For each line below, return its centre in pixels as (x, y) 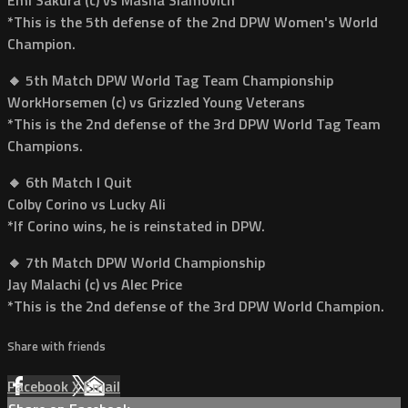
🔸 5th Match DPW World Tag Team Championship (170, 80)
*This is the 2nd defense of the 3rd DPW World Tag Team (194, 123)
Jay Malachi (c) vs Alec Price (95, 284)
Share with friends (56, 347)
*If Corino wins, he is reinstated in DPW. (136, 225)
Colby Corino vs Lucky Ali (87, 204)
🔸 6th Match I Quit (70, 182)
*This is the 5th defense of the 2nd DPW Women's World (193, 21)
